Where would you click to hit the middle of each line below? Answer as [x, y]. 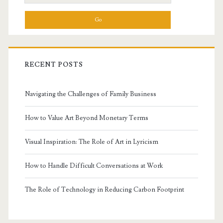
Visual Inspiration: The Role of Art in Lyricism [91, 142]
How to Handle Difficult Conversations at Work [94, 166]
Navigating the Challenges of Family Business [90, 94]
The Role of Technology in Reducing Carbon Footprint [104, 190]
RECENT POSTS [54, 65]
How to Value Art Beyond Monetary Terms [86, 118]
